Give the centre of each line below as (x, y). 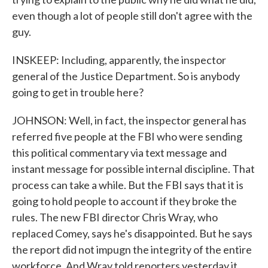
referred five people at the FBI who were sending (127, 136)
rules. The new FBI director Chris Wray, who (115, 217)
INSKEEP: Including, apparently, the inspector (119, 60)
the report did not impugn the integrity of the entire (132, 249)
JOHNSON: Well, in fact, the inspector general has (129, 120)
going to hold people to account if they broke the (124, 201)
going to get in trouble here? (78, 92)
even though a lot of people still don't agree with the (132, 16)
